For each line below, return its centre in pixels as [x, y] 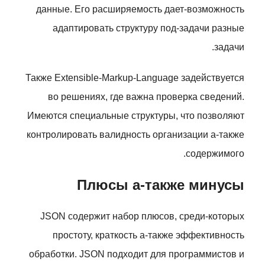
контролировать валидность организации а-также [135, 135]
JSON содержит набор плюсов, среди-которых [142, 216]
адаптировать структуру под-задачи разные [148, 28]
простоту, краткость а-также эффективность [148, 235]
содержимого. [215, 153]
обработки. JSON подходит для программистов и [137, 254]
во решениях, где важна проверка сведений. [146, 97]
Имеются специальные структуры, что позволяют [136, 116]
